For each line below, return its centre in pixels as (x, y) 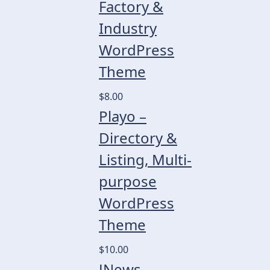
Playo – (123, 116)
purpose (128, 181)
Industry (128, 28)
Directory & (138, 138)
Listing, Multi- (145, 159)
